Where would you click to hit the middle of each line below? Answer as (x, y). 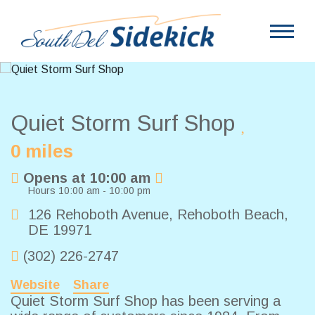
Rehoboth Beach (231, 215)
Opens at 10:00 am (87, 178)
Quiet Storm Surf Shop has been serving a (146, 301)
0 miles (42, 152)
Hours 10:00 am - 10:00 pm (89, 191)
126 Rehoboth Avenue (98, 215)
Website (35, 285)
